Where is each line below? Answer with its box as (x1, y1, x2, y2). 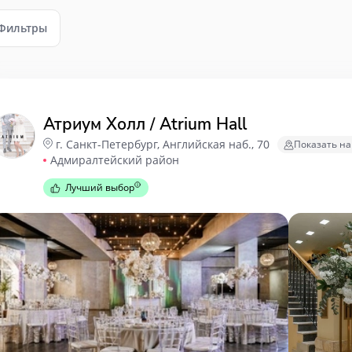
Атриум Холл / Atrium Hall (43, 113, 247, 135)
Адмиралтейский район (50, 152, 179, 167)
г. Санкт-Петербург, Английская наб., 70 (56, 137, 269, 152)
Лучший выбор (65, 181, 134, 194)
